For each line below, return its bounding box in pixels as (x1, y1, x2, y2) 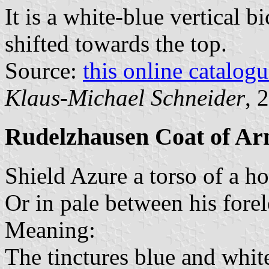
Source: (5, 58, 83, 84)
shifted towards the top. (5, 31, 227, 57)
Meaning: (5, 216, 95, 243)
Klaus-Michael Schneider (5, 85, 245, 111)
